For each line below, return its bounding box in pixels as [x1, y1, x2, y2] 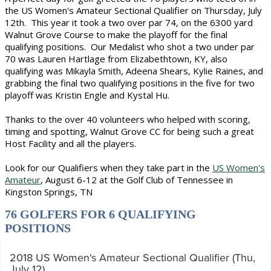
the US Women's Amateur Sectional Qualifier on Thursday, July [5, 4, 262, 16]
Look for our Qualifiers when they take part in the [5, 162, 212, 174]
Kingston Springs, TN [5, 186, 97, 198]
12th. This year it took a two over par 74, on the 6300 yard [5, 16, 253, 28]
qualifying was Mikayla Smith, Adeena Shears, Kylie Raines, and [5, 65, 263, 77]
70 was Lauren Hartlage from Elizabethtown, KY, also [5, 53, 227, 65]
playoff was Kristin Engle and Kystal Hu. [5, 89, 169, 101]
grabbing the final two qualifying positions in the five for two [5, 77, 255, 89]
